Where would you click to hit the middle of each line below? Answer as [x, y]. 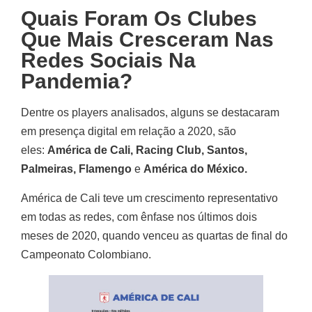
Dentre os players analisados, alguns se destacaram [150, 113]
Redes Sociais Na [108, 61]
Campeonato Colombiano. [86, 254]
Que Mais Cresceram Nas [147, 40]
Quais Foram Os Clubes [139, 19]
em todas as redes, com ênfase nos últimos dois [139, 217]
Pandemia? [77, 81]
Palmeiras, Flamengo [78, 169]
